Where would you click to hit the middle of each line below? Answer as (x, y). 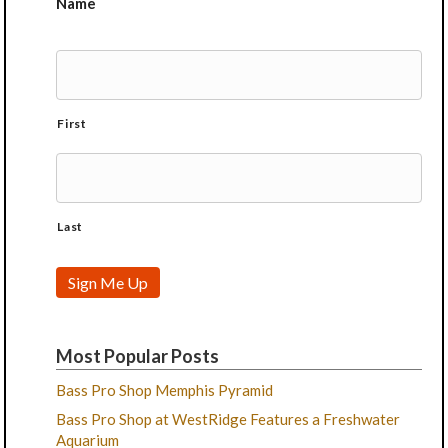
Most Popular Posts (138, 356)
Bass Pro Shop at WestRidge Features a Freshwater (228, 419)
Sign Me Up (108, 283)
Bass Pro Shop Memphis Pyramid (165, 390)
